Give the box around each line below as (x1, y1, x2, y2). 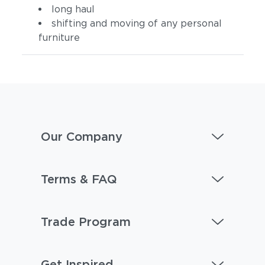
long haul (51, 4, 95, 15)
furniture (38, 32, 80, 43)
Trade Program (40, 215, 131, 229)
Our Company (40, 130, 122, 144)
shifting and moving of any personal (51, 18, 222, 29)
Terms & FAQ (40, 172, 117, 186)
